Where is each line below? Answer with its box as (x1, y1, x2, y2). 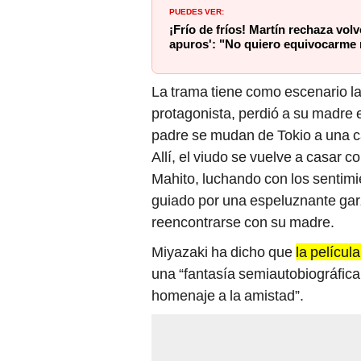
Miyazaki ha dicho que (151, 243, 296, 261)
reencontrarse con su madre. (151, 214, 334, 231)
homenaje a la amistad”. (151, 287, 304, 305)
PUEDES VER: (169, 4, 224, 18)
